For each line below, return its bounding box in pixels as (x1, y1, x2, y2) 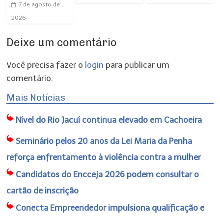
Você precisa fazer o (6, 59, 85, 70)
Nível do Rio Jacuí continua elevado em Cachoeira (16, 114, 202, 125)
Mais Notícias (6, 92, 66, 103)
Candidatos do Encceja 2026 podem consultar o (16, 169, 199, 179)
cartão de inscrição (6, 185, 79, 195)
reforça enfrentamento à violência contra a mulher (6, 152, 201, 162)
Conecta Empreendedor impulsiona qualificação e (16, 202, 205, 213)
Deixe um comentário (6, 35, 117, 49)
